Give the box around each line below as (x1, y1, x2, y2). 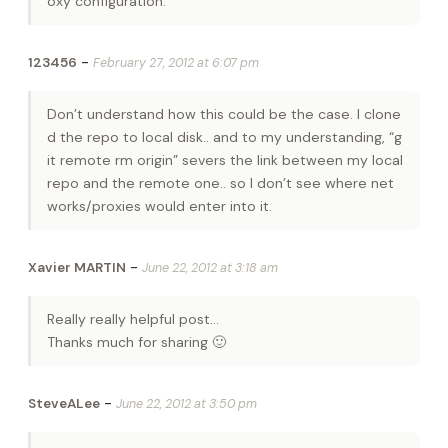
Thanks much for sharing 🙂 (47, 333, 226, 352)
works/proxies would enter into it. (47, 197, 272, 216)
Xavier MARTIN (28, 259, 126, 277)
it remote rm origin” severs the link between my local (47, 151, 403, 170)
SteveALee (28, 395, 100, 413)
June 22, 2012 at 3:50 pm (116, 396, 257, 413)
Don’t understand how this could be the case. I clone (47, 105, 401, 124)
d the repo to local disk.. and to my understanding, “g (47, 128, 402, 147)
